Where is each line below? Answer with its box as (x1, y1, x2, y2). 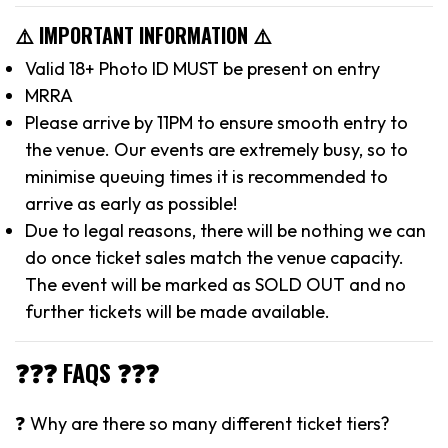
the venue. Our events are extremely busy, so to (25, 137, 408, 161)
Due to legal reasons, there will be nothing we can (25, 218, 426, 242)
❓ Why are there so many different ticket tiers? (15, 411, 390, 435)
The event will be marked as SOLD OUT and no (25, 272, 406, 296)
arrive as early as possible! (25, 191, 237, 215)
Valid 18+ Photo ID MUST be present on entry (25, 56, 380, 80)
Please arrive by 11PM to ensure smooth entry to (25, 110, 408, 134)
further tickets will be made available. (25, 299, 330, 323)
